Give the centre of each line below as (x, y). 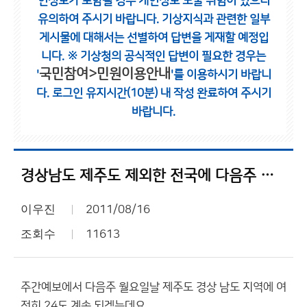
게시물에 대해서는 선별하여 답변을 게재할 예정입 (153, 38)
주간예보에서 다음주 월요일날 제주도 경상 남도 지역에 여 (153, 287)
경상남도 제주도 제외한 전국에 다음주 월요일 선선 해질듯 (267, 176)
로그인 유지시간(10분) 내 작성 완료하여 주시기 (161, 93)
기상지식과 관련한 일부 (216, 19)
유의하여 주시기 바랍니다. (99, 19)
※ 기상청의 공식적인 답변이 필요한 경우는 (167, 56)
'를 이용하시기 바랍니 (221, 75)
